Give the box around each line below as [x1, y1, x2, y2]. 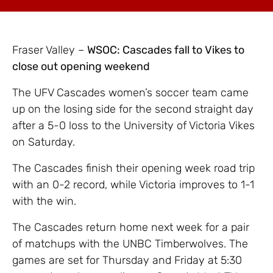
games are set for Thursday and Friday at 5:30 [12, 253, 242, 267]
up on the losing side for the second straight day [12, 102, 253, 116]
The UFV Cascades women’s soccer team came [12, 85, 249, 99]
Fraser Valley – [12, 43, 87, 57]
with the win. [12, 194, 76, 208]
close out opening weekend [12, 59, 150, 73]
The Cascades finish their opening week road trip [12, 161, 255, 175]
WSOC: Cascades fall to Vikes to [87, 43, 244, 57]
